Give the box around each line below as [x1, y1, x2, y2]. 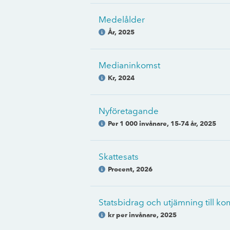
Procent [108, 165, 132, 173]
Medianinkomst [99, 60, 160, 70]
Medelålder [99, 14, 145, 25]
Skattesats [99, 151, 139, 162]
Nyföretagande [99, 106, 159, 116]
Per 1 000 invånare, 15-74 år [108, 119, 196, 127]
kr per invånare [108, 210, 157, 219]
